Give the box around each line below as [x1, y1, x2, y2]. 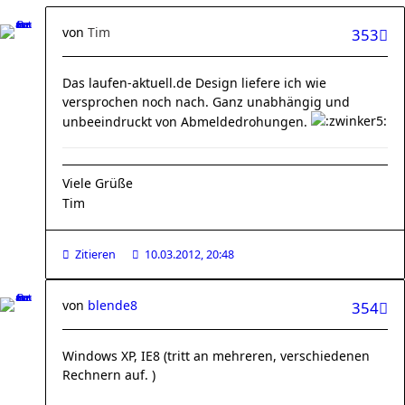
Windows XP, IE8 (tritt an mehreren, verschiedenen [62, 347, 370, 364]
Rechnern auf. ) [62, 366, 155, 383]
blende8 [88, 297, 137, 314]
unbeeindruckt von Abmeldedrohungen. [62, 113, 311, 130]
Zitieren [75, 247, 116, 262]
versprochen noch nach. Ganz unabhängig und [62, 93, 350, 110]
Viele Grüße [62, 174, 133, 192]
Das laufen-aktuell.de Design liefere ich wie [62, 74, 326, 91]
